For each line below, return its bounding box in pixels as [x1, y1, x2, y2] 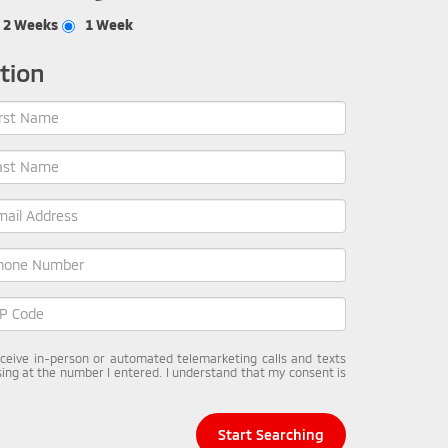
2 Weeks [3, 15, 58, 33]
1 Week [85, 15, 133, 33]
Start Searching [218, 425, 324, 443]
